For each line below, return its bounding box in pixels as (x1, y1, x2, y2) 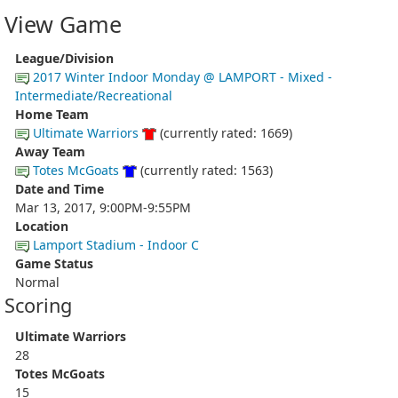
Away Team (15, 142, 85, 160)
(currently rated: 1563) (137, 161, 273, 179)
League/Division (15, 49, 114, 67)
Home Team (15, 105, 89, 123)
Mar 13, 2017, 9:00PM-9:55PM (15, 198, 191, 216)
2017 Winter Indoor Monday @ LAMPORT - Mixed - (33, 68, 332, 85)
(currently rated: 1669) (156, 123, 292, 141)
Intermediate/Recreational (15, 86, 172, 104)
